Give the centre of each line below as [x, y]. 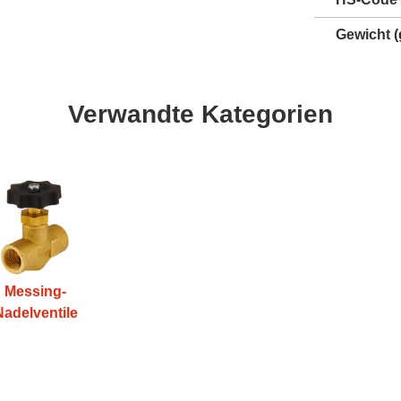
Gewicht [363, 34]
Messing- [36, 292]
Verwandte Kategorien [200, 114]
